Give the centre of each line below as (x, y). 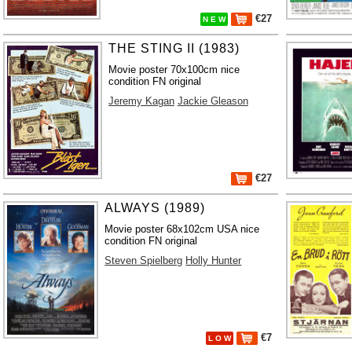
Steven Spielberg (144, 260)
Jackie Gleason (213, 101)
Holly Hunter (214, 260)
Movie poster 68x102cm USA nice (182, 229)
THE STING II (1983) (174, 48)
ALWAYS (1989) (155, 207)
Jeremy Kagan (141, 101)
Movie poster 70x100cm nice (174, 69)
